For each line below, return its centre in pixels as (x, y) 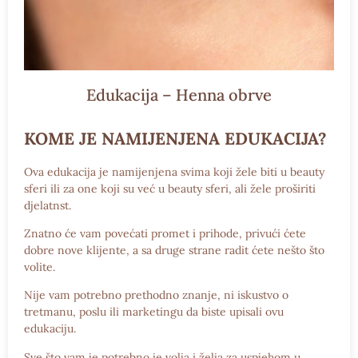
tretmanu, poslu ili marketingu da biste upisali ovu (154, 312)
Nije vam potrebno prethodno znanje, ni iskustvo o (156, 295)
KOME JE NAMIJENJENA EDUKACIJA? (175, 138)
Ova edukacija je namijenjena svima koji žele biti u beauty (174, 171)
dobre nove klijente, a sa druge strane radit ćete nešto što (174, 251)
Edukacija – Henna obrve (179, 94)
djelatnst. (48, 205)
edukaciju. (50, 329)
